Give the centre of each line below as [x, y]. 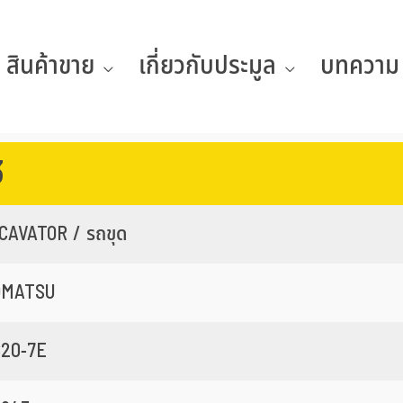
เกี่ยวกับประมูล [207, 66]
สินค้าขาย [50, 66]
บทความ [360, 66]
